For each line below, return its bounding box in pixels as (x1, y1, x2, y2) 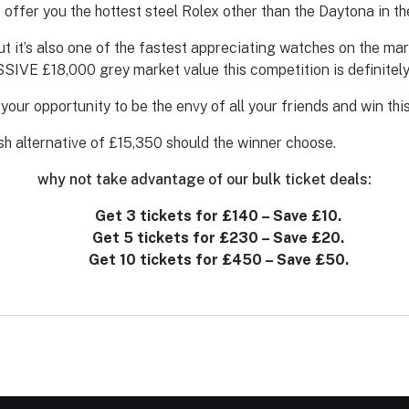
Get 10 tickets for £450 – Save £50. (88, 250, 349, 268)
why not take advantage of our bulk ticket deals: (37, 170, 372, 188)
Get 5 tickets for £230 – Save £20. (92, 228, 344, 246)
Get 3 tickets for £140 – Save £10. (95, 206, 341, 225)
